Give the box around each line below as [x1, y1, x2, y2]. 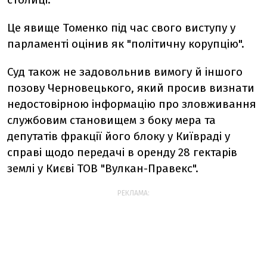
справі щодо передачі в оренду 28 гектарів [7, 145, 237, 159]
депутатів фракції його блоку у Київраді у [7, 129, 230, 143]
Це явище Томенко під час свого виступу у [7, 21, 235, 35]
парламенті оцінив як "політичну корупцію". [7, 37, 244, 51]
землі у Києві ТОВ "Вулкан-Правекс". [7, 162, 198, 175]
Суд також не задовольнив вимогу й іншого [7, 65, 243, 79]
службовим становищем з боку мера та [7, 113, 216, 127]
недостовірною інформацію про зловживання [7, 97, 256, 111]
